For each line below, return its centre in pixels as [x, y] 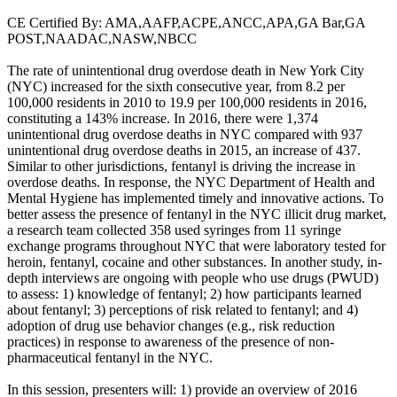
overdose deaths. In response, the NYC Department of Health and [191, 182]
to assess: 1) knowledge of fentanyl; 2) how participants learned [184, 293]
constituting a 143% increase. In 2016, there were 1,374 [163, 118]
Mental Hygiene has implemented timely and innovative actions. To [195, 198]
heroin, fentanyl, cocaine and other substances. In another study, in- [195, 261]
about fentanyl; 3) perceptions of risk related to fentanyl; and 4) [183, 309]
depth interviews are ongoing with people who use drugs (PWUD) [193, 277]
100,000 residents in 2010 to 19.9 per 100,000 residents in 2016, [187, 102]
